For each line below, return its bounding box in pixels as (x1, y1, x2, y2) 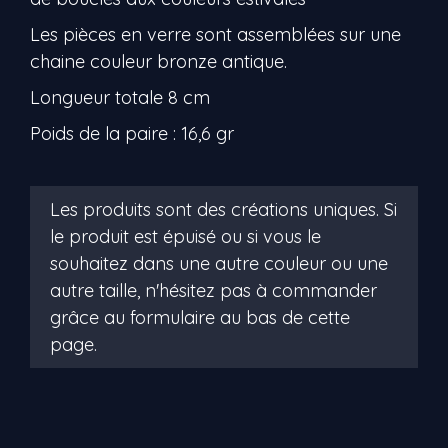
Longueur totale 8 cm (30, 86, 210, 109)
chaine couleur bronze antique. (30, 50, 287, 73)
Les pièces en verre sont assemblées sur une (30, 23, 401, 46)
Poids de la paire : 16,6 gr (30, 122, 234, 145)
